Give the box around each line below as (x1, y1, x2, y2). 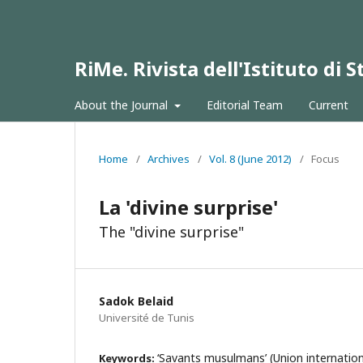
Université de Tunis (99, 310, 194, 325)
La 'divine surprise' (99, 194, 278, 220)
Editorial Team (206, 97, 283, 113)
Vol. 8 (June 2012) (209, 152, 292, 166)
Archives (147, 152, 190, 166)
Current (308, 97, 348, 113)
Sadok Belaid (99, 293, 173, 309)
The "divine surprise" (99, 222, 244, 241)
